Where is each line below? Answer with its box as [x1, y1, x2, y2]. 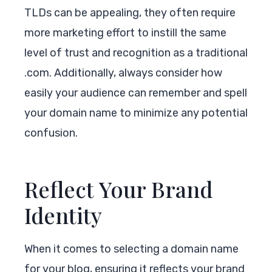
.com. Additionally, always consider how [24, 66, 222, 80]
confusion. [24, 126, 78, 140]
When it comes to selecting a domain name [24, 242, 239, 256]
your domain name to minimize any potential [24, 106, 248, 120]
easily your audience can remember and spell [24, 86, 247, 100]
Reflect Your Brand [24, 174, 212, 203]
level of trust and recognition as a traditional [24, 46, 248, 59]
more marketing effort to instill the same [24, 25, 226, 39]
